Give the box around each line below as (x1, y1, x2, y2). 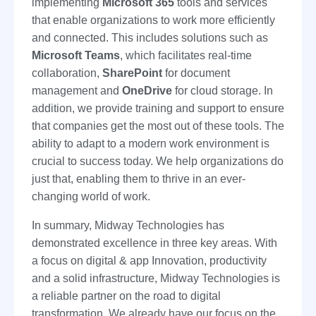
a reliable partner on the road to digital (32, 290, 221, 303)
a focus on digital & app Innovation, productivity (32, 255, 267, 267)
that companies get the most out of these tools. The (32, 120, 284, 133)
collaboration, (32, 67, 99, 80)
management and (32, 85, 122, 97)
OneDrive (122, 85, 172, 97)
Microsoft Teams (32, 49, 120, 62)
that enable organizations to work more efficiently (32, 14, 275, 27)
